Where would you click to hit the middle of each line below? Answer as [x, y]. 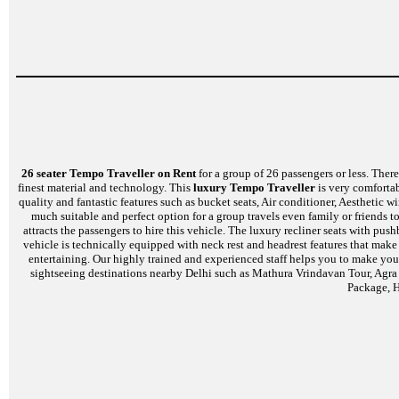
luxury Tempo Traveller [254, 187]
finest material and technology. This [106, 187]
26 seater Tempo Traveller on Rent [108, 173]
